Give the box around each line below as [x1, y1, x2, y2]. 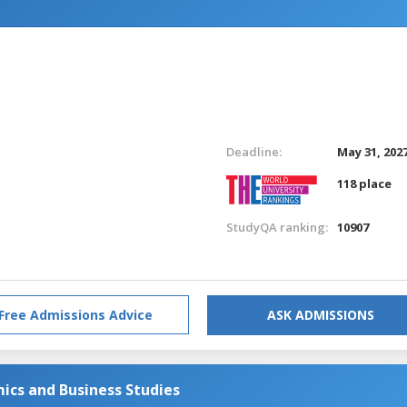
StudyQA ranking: [225, 218, 328, 235]
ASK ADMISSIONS [267, 305, 374, 323]
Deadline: [225, 143, 282, 160]
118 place [337, 174, 392, 192]
